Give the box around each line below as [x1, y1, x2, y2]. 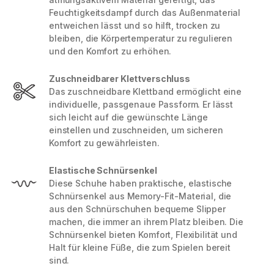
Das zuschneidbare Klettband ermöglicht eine [49, 86, 242, 97]
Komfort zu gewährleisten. [49, 138, 160, 149]
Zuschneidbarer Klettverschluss [49, 73, 190, 84]
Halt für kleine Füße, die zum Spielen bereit [49, 242, 231, 253]
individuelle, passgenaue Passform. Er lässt [49, 99, 233, 110]
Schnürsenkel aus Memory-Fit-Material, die [49, 191, 232, 202]
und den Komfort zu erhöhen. [49, 46, 172, 57]
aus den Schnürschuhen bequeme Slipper [49, 204, 226, 215]
